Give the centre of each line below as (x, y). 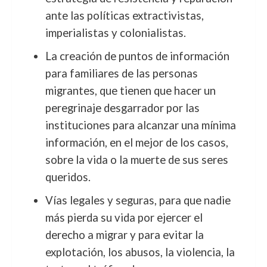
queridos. (68, 177)
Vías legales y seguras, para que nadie (138, 200)
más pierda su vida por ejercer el (124, 218)
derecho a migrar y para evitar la (124, 235)
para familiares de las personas (121, 73)
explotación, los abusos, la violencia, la (140, 252)
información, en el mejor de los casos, (136, 142)
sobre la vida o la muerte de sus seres (136, 160)
